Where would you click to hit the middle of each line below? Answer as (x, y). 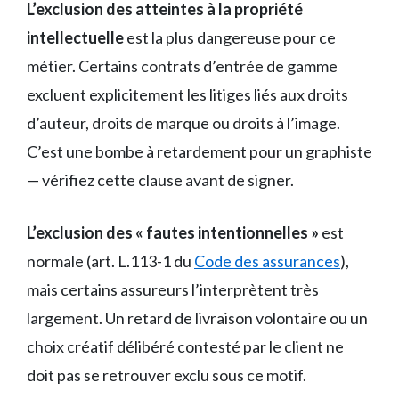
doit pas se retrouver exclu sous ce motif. (167, 375)
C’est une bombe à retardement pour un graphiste (199, 151)
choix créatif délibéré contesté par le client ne (185, 346)
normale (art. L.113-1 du (110, 261)
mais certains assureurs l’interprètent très (173, 289)
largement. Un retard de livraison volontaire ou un (197, 318)
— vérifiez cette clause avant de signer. (160, 179)
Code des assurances (267, 261)
